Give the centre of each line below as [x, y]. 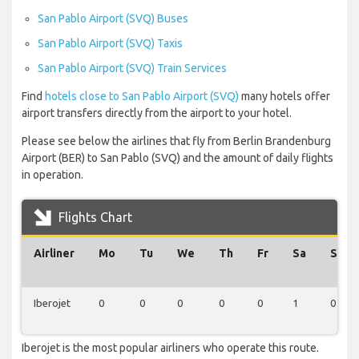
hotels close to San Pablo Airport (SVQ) [142, 97]
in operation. [52, 175]
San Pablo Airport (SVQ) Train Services [132, 69]
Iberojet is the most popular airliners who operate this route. [170, 348]
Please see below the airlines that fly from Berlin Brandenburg [176, 141]
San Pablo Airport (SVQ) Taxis [110, 44]
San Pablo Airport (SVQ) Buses [113, 19]
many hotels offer [284, 97]
